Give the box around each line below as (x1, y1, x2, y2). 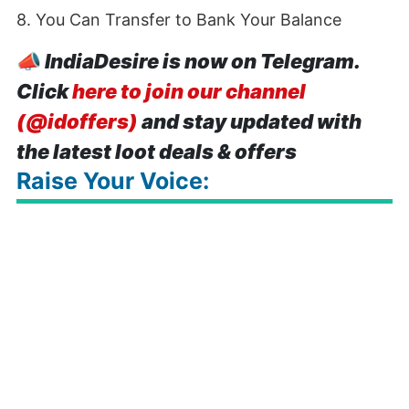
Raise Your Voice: (16, 167, 209, 194)
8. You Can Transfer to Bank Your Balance (16, 10, 341, 29)
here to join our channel (72, 79, 306, 103)
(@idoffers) (16, 110, 138, 133)
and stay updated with (138, 110, 362, 133)
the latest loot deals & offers (16, 140, 297, 163)
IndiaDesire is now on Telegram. (45, 49, 360, 73)
